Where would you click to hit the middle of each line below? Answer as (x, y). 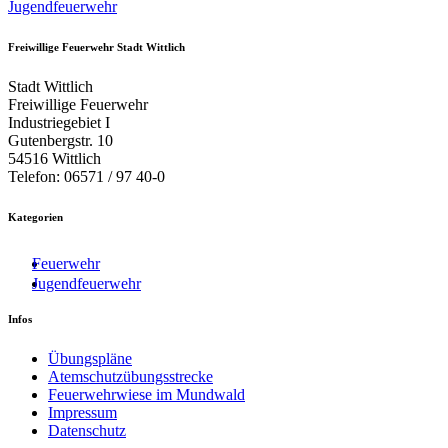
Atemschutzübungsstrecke (130, 376)
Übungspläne (90, 358)
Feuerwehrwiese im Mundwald (146, 394)
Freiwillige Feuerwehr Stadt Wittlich (96, 46)
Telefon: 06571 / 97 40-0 (86, 176)
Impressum (82, 412)
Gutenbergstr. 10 (60, 140)
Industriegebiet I (59, 122)
